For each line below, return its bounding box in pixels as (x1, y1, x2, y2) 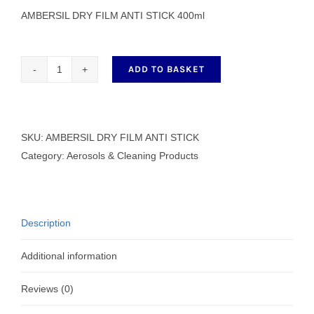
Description (21, 217, 71, 228)
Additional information (21, 250, 117, 261)
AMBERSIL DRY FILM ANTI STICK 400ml (21, 9, 205, 21)
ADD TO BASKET (128, 63, 205, 74)
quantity (58, 181, 94, 193)
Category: (21, 149, 67, 161)
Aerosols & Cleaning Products (67, 149, 198, 161)
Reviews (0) (21, 282, 74, 294)
